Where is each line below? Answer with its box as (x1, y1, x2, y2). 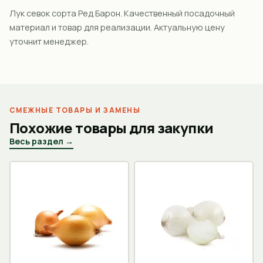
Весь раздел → (9, 135, 73, 147)
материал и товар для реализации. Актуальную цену (9, 21, 225, 33)
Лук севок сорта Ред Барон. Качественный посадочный (9, 7, 235, 19)
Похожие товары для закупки (9, 117, 214, 137)
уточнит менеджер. (9, 35, 89, 47)
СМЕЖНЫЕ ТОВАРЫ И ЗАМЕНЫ (9, 104, 141, 115)
